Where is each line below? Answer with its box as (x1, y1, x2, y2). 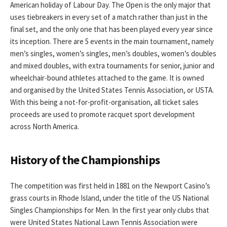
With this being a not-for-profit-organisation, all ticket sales (10, 97, 199, 107)
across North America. (10, 122, 79, 132)
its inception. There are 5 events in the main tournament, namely (10, 36, 214, 47)
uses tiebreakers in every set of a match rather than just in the (10, 12, 208, 22)
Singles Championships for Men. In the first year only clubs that (10, 205, 209, 215)
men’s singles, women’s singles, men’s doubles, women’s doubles (10, 49, 216, 59)
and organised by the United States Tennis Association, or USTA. (10, 85, 214, 95)
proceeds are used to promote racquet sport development (10, 109, 195, 120)
